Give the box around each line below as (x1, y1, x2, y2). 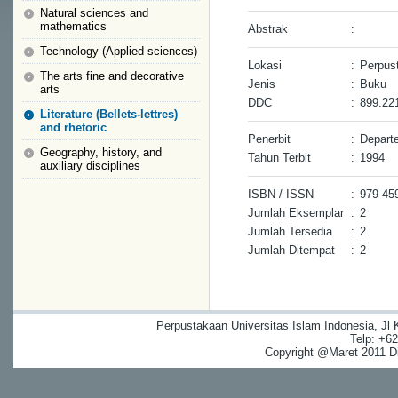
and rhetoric (40, 121, 107, 134)
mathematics (40, 20, 107, 33)
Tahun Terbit (248, 151, 311, 164)
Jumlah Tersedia (248, 225, 332, 238)
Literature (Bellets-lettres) (40, 107, 178, 121)
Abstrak (248, 22, 288, 36)
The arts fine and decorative (40, 69, 184, 83)
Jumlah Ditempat (248, 243, 335, 257)
